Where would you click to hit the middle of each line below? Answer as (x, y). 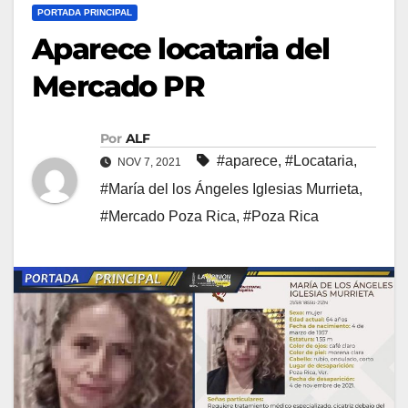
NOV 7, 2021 (149, 162)
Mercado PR (118, 86)
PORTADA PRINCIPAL (85, 12)
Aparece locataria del (181, 48)
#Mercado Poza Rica (168, 216)
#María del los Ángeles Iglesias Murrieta (229, 189)
